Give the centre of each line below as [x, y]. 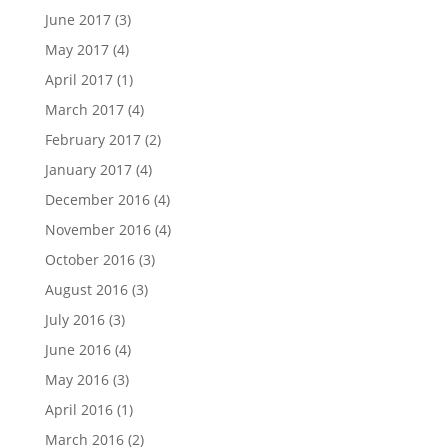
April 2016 [78, 409]
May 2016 [76, 379]
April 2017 [78, 79]
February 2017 [92, 139]
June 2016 [77, 349]
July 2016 [74, 319]
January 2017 [88, 169]
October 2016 [89, 259]
